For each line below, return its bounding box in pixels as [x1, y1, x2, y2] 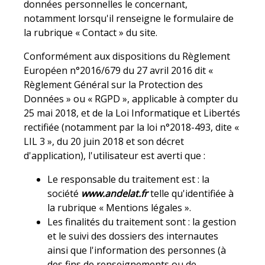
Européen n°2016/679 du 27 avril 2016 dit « [24, 63, 214, 77]
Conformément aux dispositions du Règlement [24, 49, 231, 63]
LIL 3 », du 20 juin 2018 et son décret [24, 134, 185, 148]
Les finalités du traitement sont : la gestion [47, 215, 237, 228]
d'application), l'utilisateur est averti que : [24, 148, 206, 162]
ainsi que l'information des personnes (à [47, 243, 227, 257]
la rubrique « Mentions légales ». [47, 201, 192, 214]
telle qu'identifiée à [148, 186, 234, 200]
